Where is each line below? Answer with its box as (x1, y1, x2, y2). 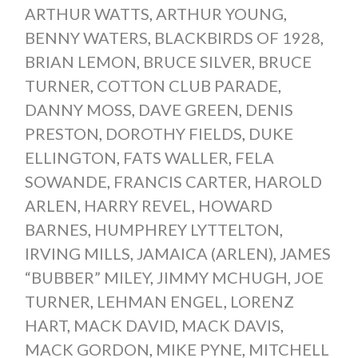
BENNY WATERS (24, 27, 148, 47)
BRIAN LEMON (24, 51, 137, 71)
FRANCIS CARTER (113, 171, 248, 191)
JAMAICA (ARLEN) (136, 243, 273, 263)
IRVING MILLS (24, 243, 130, 263)
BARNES (24, 219, 88, 239)
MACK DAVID (73, 315, 175, 335)
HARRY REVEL (83, 195, 192, 215)
